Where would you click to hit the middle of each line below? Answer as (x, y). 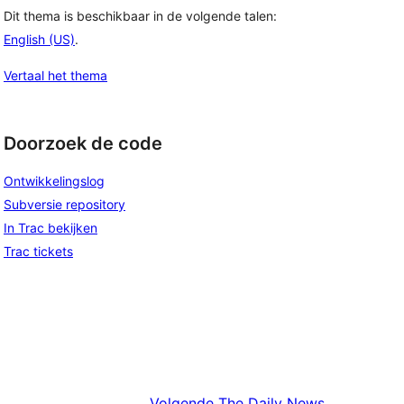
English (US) (39, 40)
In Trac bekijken (50, 227)
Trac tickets (38, 251)
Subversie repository (64, 204)
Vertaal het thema (55, 76)
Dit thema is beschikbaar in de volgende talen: (140, 16)
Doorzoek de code (83, 144)
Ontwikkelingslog (54, 180)
